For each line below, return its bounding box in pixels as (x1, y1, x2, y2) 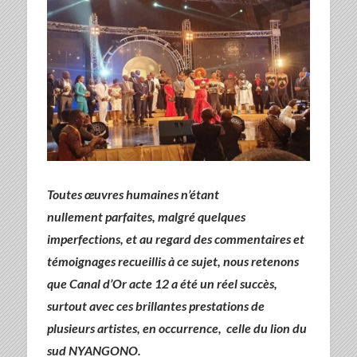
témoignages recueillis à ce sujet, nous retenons (46, 253, 299, 269)
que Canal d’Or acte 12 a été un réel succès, (46, 276, 277, 292)
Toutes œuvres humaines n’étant (46, 186, 219, 202)
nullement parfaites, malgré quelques (46, 209, 245, 225)
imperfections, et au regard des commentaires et (46, 231, 304, 247)
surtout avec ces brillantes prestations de (46, 298, 265, 314)
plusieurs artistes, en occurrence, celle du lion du (46, 320, 307, 336)
